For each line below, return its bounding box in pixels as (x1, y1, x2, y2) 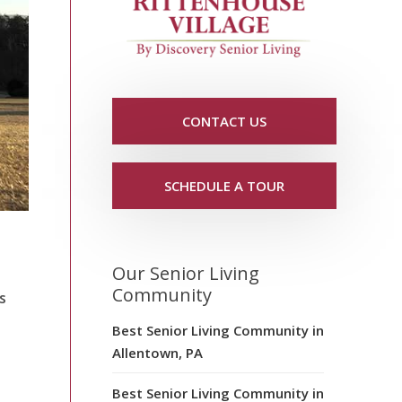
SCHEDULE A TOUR (164, 176, 284, 195)
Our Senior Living (112, 260, 259, 285)
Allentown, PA (112, 343, 203, 362)
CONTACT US (182, 111, 267, 130)
